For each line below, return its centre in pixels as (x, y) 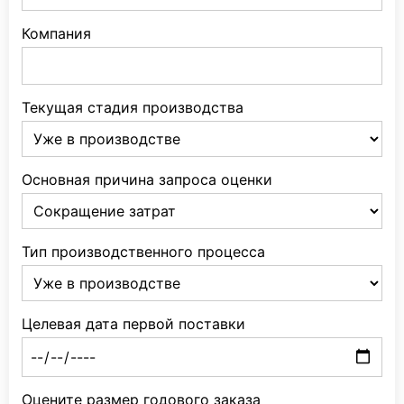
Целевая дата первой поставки (133, 323)
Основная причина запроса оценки (147, 179)
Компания (56, 33)
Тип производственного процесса (143, 251)
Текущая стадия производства (133, 107)
